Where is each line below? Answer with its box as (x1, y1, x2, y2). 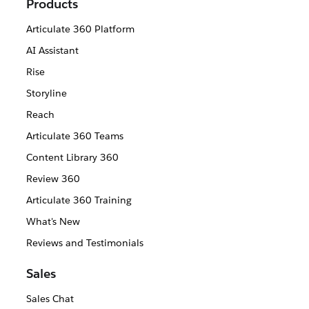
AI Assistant (26, 44, 79, 57)
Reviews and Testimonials (26, 237, 143, 250)
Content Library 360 (26, 151, 119, 164)
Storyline (26, 87, 67, 100)
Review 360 (26, 172, 80, 186)
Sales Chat (26, 292, 74, 306)
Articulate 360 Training (26, 194, 132, 207)
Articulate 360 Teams (26, 130, 123, 143)
